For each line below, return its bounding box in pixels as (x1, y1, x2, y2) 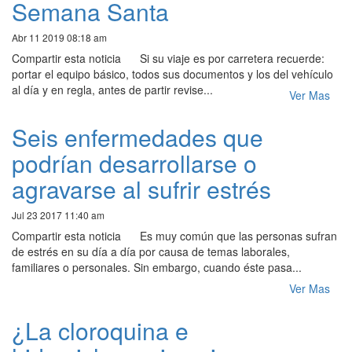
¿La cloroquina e (12, 313, 189, 348)
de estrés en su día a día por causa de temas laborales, (12, 244, 290, 260)
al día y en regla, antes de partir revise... (12, 82, 213, 98)
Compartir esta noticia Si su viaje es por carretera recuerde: (12, 50, 324, 67)
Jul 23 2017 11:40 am (12, 208, 104, 222)
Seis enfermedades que (12, 120, 263, 155)
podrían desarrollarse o (12, 146, 257, 181)
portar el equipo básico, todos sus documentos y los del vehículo (12, 66, 333, 82)
